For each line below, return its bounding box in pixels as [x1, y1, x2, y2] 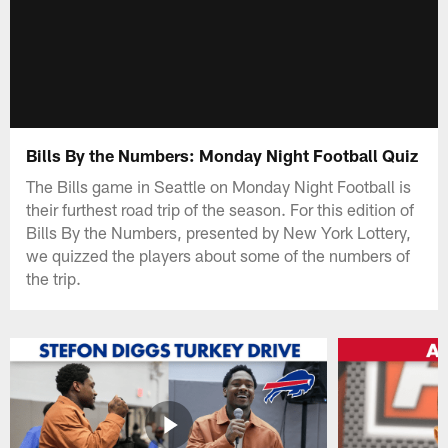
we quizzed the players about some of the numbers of [26, 244, 411, 265]
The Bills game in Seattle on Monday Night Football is [26, 175, 412, 196]
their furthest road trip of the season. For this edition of [26, 198, 415, 219]
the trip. [26, 267, 82, 288]
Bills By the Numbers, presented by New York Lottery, [26, 221, 412, 242]
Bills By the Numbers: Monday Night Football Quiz [26, 144, 419, 165]
